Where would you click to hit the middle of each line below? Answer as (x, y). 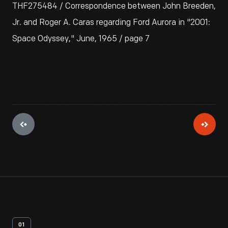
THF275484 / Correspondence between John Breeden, (114, 6)
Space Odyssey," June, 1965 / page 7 (81, 39)
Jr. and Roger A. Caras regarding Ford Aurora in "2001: (111, 23)
